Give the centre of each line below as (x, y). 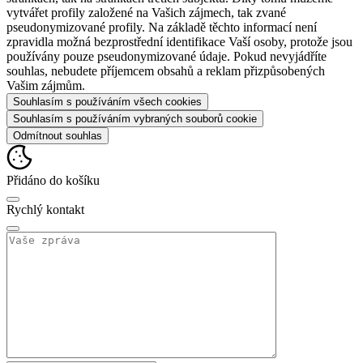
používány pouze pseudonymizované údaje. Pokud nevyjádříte (167, 57)
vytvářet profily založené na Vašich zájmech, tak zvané (146, 13)
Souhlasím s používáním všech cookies (107, 102)
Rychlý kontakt (45, 210)
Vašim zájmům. (46, 86)
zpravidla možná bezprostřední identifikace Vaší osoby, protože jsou (179, 42)
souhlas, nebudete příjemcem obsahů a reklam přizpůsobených (166, 71)
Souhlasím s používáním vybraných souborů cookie (135, 119)
